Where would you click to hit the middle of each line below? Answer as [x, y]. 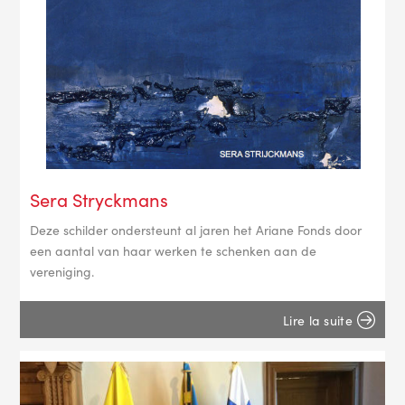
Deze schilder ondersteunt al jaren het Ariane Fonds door [195, 229]
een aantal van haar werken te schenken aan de [173, 250]
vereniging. [61, 271]
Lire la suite [318, 320]
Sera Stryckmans [99, 199]
